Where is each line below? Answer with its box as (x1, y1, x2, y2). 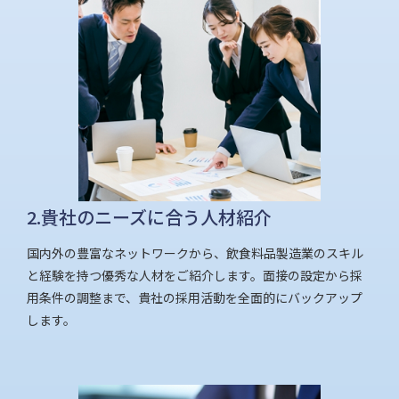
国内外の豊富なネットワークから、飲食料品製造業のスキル (27, 243, 363, 262)
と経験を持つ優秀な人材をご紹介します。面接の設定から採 (27, 265, 362, 284)
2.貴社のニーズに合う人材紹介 (27, 203, 272, 230)
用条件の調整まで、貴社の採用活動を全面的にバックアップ (27, 288, 362, 306)
